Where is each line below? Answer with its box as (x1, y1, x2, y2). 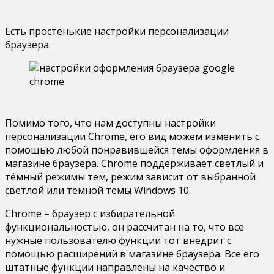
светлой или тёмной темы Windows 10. (5, 183, 191, 197)
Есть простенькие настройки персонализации (5, 24, 229, 38)
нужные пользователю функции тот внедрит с (5, 233, 231, 247)
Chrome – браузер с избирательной (5, 206, 175, 220)
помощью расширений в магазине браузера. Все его (5, 246, 259, 261)
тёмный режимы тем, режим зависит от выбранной (5, 169, 256, 183)
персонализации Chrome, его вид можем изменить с (5, 129, 259, 143)
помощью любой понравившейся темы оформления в (5, 143, 268, 157)
